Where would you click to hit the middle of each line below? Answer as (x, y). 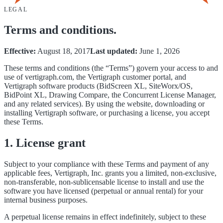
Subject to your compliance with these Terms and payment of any (107, 164)
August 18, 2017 (64, 51)
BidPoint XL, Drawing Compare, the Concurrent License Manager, (110, 95)
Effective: (20, 51)
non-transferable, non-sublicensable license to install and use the (104, 182)
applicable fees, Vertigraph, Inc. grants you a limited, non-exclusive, (110, 173)
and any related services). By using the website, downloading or (104, 104)
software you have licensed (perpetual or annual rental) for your (104, 191)
